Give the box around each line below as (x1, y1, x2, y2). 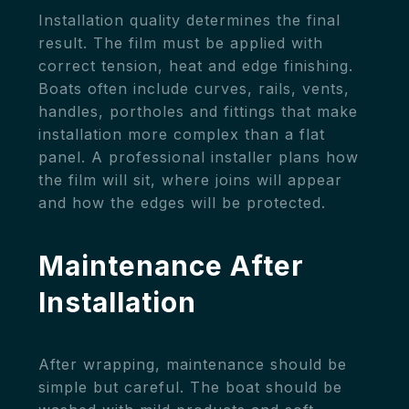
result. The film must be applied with (38, 33, 323, 52)
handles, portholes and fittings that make (38, 101, 358, 121)
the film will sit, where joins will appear (38, 170, 342, 189)
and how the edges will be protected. (38, 193, 326, 212)
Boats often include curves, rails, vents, (38, 79, 350, 98)
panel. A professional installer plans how (38, 147, 359, 166)
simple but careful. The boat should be (38, 377, 342, 396)
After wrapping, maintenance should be (38, 354, 347, 373)
